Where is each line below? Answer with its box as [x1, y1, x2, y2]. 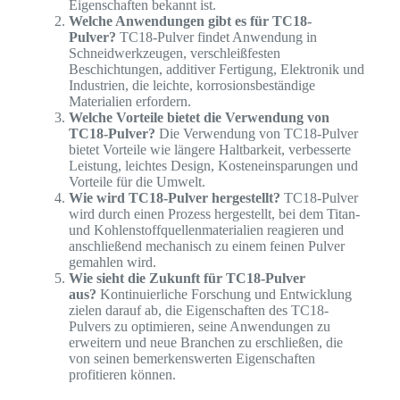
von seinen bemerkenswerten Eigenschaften [68, 350, 315, 366]
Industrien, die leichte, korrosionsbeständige [68, 77, 315, 93]
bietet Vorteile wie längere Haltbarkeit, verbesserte [68, 141, 351, 157]
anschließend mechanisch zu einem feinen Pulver [68, 237, 345, 254]
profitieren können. [68, 366, 176, 382]
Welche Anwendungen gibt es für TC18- [68, 12, 312, 29]
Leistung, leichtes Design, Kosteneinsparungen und [68, 157, 358, 173]
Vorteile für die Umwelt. [68, 173, 205, 189]
